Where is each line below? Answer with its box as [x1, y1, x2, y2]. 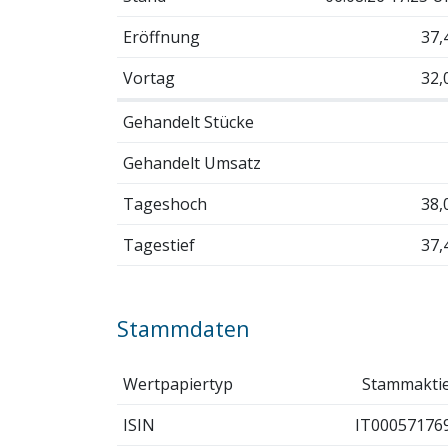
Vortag [122, 66, 175, 89]
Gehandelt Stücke [122, 110, 254, 133]
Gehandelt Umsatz [122, 151, 261, 174]
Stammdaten [117, 313, 250, 343]
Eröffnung [122, 25, 200, 48]
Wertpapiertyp [122, 373, 233, 396]
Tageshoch [122, 192, 207, 215]
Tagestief [122, 233, 195, 256]
